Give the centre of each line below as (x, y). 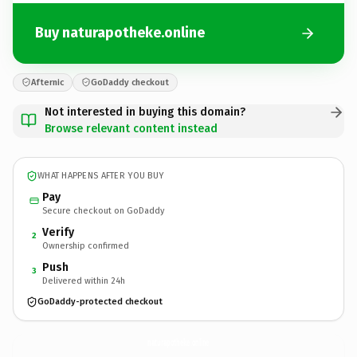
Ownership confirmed (86, 245)
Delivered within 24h (84, 280)
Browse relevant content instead (131, 128)
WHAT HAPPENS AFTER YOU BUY (101, 176)
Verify (58, 232)
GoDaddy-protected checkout (100, 302)
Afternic (47, 82)
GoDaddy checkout (130, 82)
